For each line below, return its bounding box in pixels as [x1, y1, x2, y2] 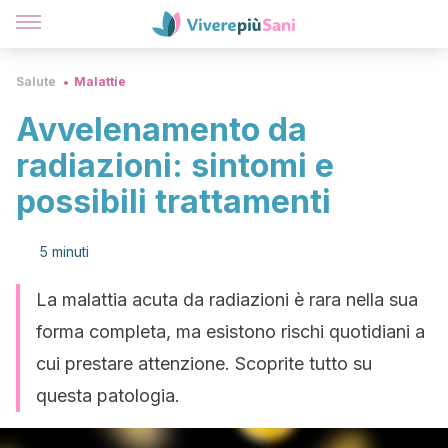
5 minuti [40, 243, 89, 260]
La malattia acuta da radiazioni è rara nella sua [36, 289, 418, 310]
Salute [16, 74, 56, 89]
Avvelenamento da [16, 110, 307, 149]
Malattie [74, 74, 126, 89]
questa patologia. [36, 385, 180, 406]
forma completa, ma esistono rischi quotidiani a [36, 321, 425, 342]
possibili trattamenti [16, 182, 331, 221]
